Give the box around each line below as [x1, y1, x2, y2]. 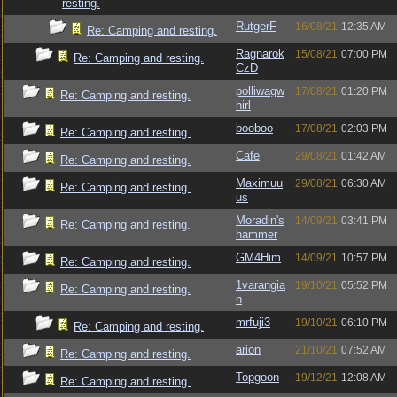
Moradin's [236, 214, 284, 227]
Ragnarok [236, 47, 284, 60]
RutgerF [236, 19, 276, 33]
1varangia [236, 278, 285, 292]
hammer [236, 228, 277, 241]
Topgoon [236, 370, 279, 384]
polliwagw [236, 84, 284, 97]
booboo [236, 121, 273, 135]
